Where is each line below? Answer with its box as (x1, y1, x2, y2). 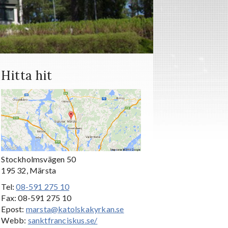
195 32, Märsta (1, 165, 56, 175)
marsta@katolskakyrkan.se (25, 204, 124, 214)
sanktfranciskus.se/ (27, 215, 98, 225)
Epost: (1, 204, 26, 214)
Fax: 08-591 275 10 (1, 192, 72, 203)
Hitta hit (1, 67, 52, 83)
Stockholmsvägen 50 (1, 154, 76, 164)
